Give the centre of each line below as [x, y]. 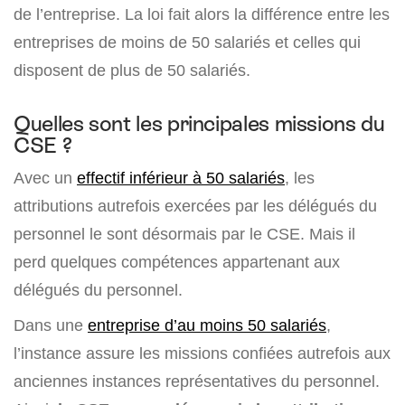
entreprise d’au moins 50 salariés [207, 325]
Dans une [51, 325]
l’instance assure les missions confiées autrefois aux [202, 353]
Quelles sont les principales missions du [199, 124]
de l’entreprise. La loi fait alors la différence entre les [202, 14]
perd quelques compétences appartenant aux [177, 262]
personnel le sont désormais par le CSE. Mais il [184, 234]
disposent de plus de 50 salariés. [132, 71]
